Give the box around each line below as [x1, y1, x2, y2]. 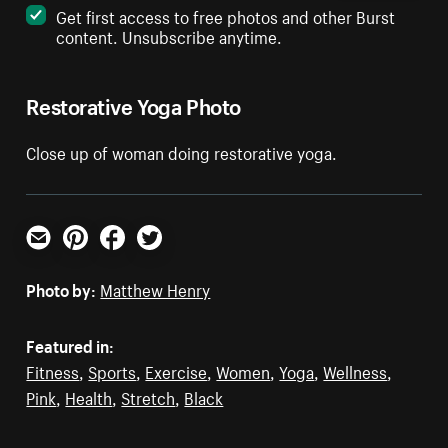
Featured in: [26, 331, 115, 358]
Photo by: [26, 275, 97, 302]
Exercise [145, 357, 208, 384]
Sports [88, 357, 137, 384]
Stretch [121, 383, 176, 410]
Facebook [99, 244, 171, 271]
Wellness [323, 357, 388, 384]
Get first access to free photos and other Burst [56, 2, 396, 29]
